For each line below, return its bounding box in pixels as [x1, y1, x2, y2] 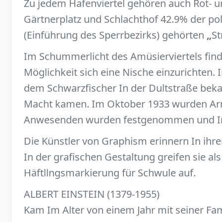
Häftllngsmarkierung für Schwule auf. [24, 166, 196, 179]
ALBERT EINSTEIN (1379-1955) [24, 187, 160, 201]
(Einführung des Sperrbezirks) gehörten [24, 28, 207, 42]
